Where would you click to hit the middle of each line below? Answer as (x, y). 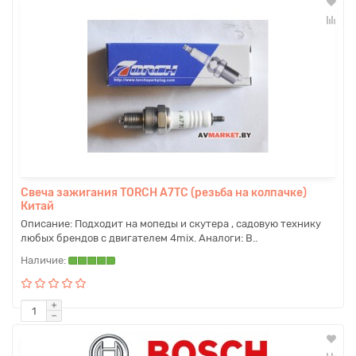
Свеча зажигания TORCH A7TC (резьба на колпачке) (164, 193)
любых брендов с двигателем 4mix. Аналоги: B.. (139, 238)
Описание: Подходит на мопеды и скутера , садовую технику (171, 224)
